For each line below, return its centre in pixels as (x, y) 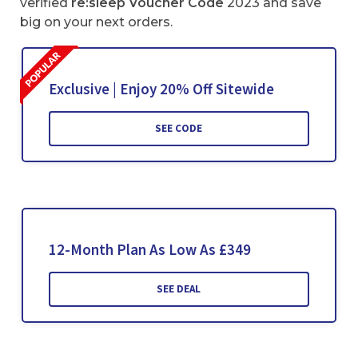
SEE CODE (179, 129)
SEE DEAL (179, 289)
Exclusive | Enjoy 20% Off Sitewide (161, 89)
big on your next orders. (96, 22)
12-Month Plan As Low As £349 (149, 250)
